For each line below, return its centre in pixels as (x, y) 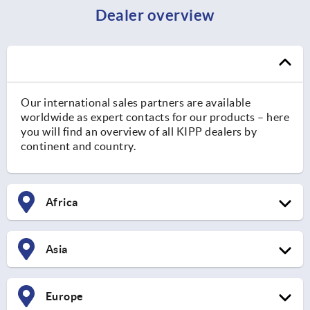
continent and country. (78, 146)
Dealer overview (155, 15)
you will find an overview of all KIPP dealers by (139, 132)
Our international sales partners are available (136, 103)
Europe (63, 297)
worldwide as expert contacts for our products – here (155, 117)
